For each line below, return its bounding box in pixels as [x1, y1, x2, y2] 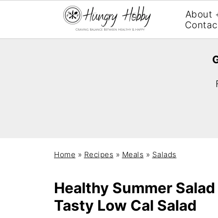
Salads [152, 150, 177, 159]
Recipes [84, 150, 113, 159]
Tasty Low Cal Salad [54, 197, 197, 214]
